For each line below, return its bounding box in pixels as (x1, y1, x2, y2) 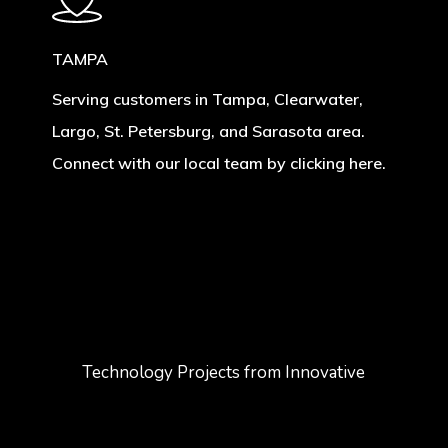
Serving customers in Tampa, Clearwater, (51, 88, 363, 109)
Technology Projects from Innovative (82, 360, 366, 384)
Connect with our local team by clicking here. (51, 152, 386, 173)
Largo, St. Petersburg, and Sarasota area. (51, 120, 365, 141)
